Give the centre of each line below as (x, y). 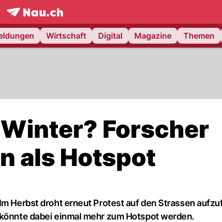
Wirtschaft (66, 36)
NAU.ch (59, 22)
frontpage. (26, 22)
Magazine (153, 36)
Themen (199, 36)
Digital (110, 36)
